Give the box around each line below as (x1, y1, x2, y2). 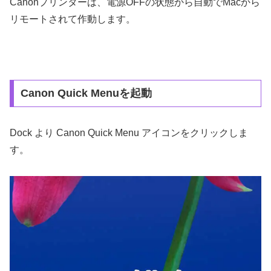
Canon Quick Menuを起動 (20, 87, 152, 100)
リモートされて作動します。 (10, 14, 135, 25)
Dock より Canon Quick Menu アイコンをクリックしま (10, 128, 248, 139)
